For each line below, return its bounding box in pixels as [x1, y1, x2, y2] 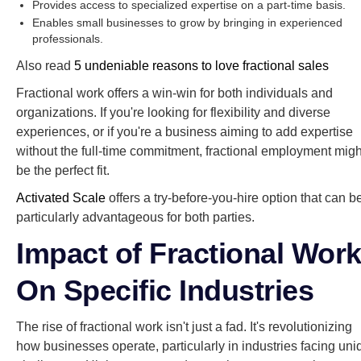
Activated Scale [16, 190, 106, 205]
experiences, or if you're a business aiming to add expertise [16, 124, 353, 139]
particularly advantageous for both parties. [16, 210, 255, 224]
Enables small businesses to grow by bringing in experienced [32, 15, 342, 29]
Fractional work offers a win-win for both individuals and [16, 85, 333, 100]
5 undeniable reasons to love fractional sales [74, 58, 329, 73]
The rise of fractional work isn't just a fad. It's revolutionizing [16, 319, 352, 334]
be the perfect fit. [16, 163, 110, 177]
